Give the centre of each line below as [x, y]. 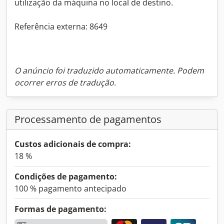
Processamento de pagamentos [88, 119]
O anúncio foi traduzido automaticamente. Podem [109, 70]
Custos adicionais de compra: [73, 144]
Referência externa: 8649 [61, 26]
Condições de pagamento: [66, 176]
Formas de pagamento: [60, 209]
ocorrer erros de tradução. [65, 82]
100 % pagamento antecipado [70, 188]
